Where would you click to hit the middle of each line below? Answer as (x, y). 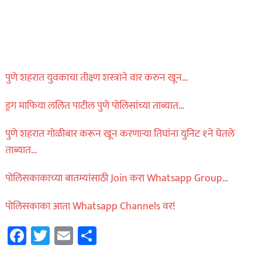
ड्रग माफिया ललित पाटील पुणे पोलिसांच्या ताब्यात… (95, 106)
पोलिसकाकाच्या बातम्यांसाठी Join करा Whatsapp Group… (117, 179)
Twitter (78, 236)
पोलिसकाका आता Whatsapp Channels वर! (90, 207)
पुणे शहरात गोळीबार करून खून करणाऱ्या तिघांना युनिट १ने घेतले (120, 134)
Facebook (63, 236)
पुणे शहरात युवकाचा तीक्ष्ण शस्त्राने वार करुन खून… (96, 78)
